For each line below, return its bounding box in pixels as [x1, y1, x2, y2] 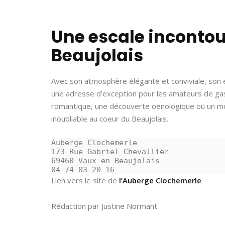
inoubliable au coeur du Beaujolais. [51, 114, 168, 124]
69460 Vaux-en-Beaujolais [51, 156, 160, 165]
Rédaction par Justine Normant [51, 201, 157, 211]
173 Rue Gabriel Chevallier [51, 147, 169, 156]
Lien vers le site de [51, 175, 119, 185]
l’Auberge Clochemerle [119, 175, 201, 185]
